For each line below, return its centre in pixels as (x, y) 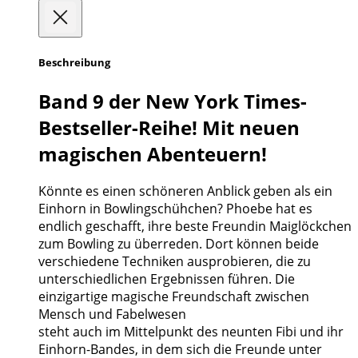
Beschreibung (74, 63)
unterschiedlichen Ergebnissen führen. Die (167, 279)
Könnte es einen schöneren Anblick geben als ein (185, 191)
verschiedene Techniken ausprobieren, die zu (175, 262)
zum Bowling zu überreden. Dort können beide (179, 244)
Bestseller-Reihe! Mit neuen (169, 127)
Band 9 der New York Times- (173, 101)
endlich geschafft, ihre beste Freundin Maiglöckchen (195, 227)
